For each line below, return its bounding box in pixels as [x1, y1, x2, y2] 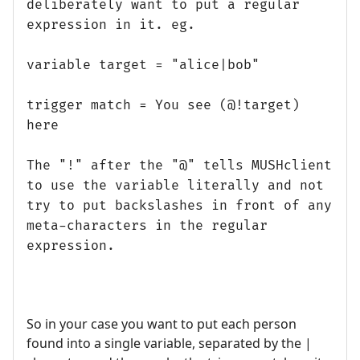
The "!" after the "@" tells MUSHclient [27, 157, 332, 174]
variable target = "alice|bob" [27, 57, 260, 74]
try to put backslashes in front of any [27, 198, 332, 215]
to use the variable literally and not [27, 178, 324, 194]
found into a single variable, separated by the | [27, 334, 312, 353]
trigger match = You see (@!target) [27, 97, 300, 114]
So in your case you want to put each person [27, 315, 297, 333]
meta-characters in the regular [27, 218, 268, 235]
